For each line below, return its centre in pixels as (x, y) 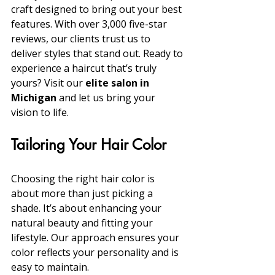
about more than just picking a (83, 193)
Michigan (34, 97)
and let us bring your (107, 97)
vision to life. (40, 112)
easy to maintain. (50, 267)
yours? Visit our (48, 83)
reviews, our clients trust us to (82, 38)
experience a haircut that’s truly (85, 68)
